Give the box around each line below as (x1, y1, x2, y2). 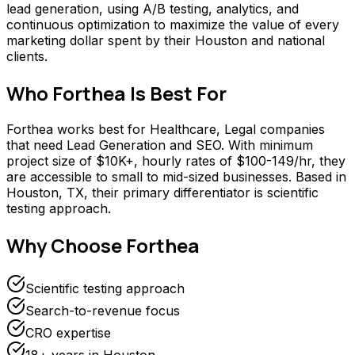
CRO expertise (25, 325, 111, 342)
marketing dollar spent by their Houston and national (6, 32, 325, 48)
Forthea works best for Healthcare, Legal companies (6, 121, 325, 138)
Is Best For (126, 79, 227, 106)
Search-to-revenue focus (25, 303, 180, 319)
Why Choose (6, 232, 126, 259)
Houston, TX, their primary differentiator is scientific (6, 185, 319, 201)
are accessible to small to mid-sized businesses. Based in (6, 169, 346, 185)
